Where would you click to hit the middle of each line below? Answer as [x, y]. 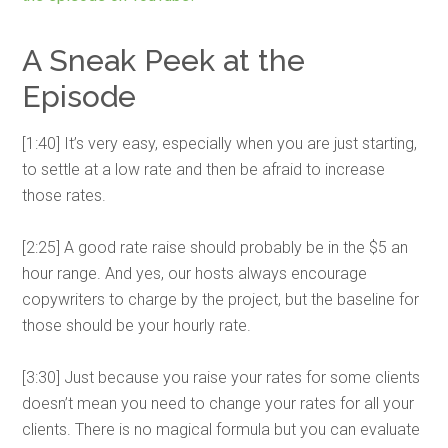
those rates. [64, 195]
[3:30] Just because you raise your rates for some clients [221, 377]
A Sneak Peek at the [164, 60]
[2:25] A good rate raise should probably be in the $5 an [215, 247]
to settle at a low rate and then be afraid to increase [204, 169]
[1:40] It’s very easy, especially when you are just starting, [220, 143]
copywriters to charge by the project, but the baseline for [221, 299]
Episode [79, 96]
